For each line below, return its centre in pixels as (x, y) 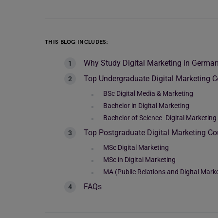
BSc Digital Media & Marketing (148, 93)
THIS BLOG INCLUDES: (77, 42)
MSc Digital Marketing (136, 147)
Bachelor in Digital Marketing (146, 106)
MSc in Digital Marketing (139, 160)
